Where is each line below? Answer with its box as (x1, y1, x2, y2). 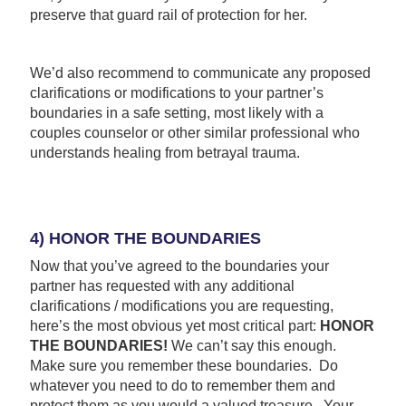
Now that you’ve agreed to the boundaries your (29, 257, 329, 274)
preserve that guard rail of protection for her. (29, 6, 307, 23)
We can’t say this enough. (167, 337, 340, 353)
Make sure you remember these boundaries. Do (29, 357, 338, 373)
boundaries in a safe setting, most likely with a (29, 104, 324, 121)
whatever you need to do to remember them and (29, 377, 335, 393)
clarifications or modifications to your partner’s (29, 84, 324, 101)
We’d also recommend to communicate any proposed (29, 64, 371, 81)
